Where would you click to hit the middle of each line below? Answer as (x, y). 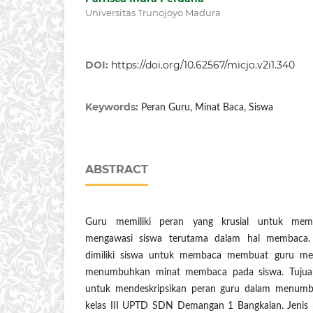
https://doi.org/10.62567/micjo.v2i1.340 (203, 65)
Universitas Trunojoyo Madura (153, 13)
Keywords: (113, 107)
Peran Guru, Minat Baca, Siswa (207, 108)
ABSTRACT (117, 170)
